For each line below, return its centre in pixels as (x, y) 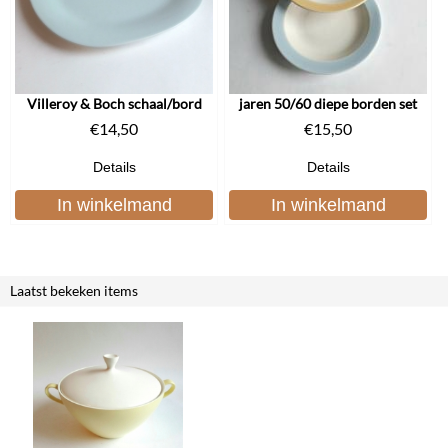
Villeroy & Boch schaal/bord (114, 103)
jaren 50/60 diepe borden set (328, 103)
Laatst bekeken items (74, 290)
